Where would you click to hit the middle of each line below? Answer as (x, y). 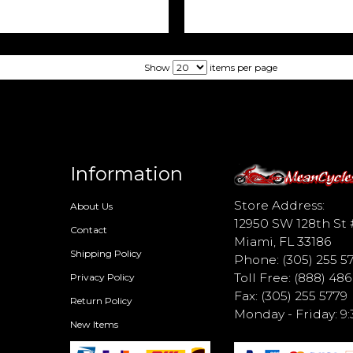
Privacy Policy (103, 277)
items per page (242, 68)
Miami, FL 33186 (283, 242)
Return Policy (102, 301)
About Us (92, 206)
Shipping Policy (106, 254)
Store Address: (280, 206)
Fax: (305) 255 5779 (291, 296)
